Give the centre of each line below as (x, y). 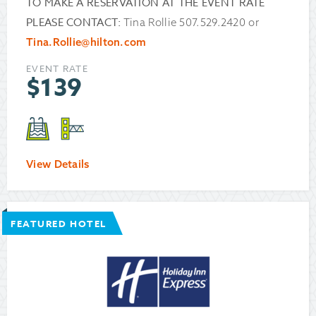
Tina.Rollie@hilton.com (86, 42)
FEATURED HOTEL (59, 224)
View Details (58, 164)
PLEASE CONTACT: (74, 23)
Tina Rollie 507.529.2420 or (190, 23)
